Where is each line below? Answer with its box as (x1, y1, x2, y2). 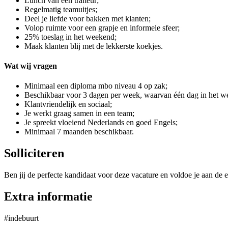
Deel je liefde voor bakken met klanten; (24, 14, 151, 23)
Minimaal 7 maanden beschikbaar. (24, 127, 134, 136)
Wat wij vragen (4, 62, 57, 71)
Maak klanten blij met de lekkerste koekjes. (24, 41, 163, 50)
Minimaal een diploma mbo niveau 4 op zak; (24, 81, 167, 91)
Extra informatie (4, 190, 93, 204)
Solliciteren (4, 147, 64, 160)
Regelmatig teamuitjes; (24, 5, 97, 14)
